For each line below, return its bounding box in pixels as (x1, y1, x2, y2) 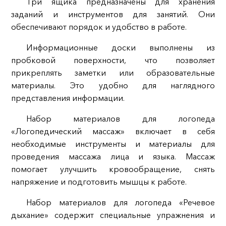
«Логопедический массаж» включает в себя (11, 126, 215, 137)
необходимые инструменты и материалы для (11, 139, 215, 149)
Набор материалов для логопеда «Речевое (26, 197, 215, 208)
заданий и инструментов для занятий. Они (11, 9, 215, 20)
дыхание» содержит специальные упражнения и (11, 210, 215, 220)
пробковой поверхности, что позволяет (11, 55, 215, 66)
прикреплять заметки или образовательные (11, 68, 215, 78)
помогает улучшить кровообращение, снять (11, 164, 215, 175)
